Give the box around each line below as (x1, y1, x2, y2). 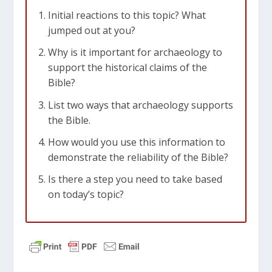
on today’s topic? (47, 187, 124, 201)
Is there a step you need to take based (47, 172, 222, 186)
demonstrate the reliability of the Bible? (47, 150, 228, 164)
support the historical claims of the (47, 61, 207, 75)
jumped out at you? (47, 24, 135, 38)
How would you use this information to (47, 135, 225, 149)
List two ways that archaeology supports (47, 98, 233, 112)
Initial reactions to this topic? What (47, 8, 206, 22)
